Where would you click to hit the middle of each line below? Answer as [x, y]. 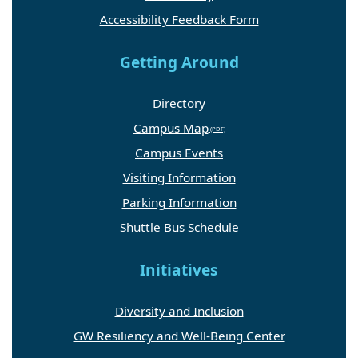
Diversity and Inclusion [179, 311]
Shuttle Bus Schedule [179, 227]
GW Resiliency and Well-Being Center [179, 336]
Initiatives [179, 270]
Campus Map [171, 128]
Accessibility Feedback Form [179, 19]
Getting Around [179, 62]
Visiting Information [179, 178]
